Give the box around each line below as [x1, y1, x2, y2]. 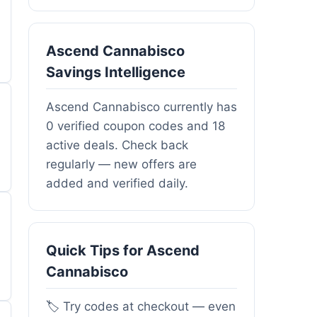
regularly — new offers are [46, 156, 197, 171]
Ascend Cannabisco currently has [46, 99, 237, 114]
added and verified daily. [46, 175, 188, 190]
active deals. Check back [46, 137, 188, 152]
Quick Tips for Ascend [46, 241, 200, 259]
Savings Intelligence [46, 63, 185, 81]
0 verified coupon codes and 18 [46, 118, 225, 133]
